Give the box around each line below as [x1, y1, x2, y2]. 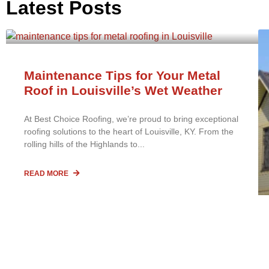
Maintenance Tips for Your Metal [24, 68, 220, 82]
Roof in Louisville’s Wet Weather [24, 83, 222, 97]
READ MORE [24, 169, 70, 178]
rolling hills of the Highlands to [24, 139, 138, 149]
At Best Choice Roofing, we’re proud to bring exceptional [24, 113, 238, 124]
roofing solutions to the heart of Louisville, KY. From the [24, 126, 234, 136]
